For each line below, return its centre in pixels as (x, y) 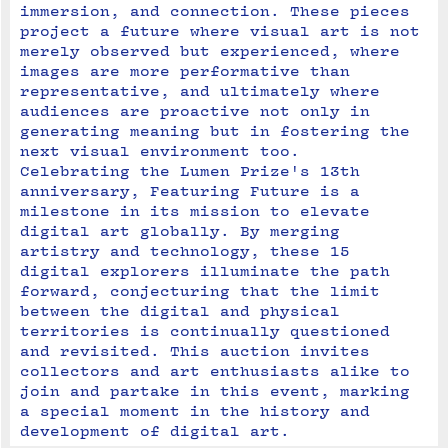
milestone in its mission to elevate (195, 211)
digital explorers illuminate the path (205, 271)
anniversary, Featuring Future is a (190, 191)
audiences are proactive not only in (195, 111)
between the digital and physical (180, 311)
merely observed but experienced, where (210, 51)
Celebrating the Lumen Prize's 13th (190, 171)
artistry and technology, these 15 (185, 251)
